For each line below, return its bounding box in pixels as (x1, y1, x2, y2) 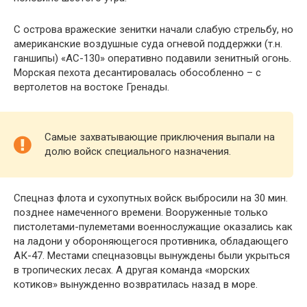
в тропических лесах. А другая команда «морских (14, 263, 249, 276)
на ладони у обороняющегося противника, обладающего (14, 234, 288, 247)
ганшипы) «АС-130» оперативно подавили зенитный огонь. (14, 51, 291, 64)
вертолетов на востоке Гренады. (14, 80, 169, 93)
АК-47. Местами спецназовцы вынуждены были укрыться (14, 249, 290, 262)
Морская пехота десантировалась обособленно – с (14, 66, 261, 79)
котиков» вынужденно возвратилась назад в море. (14, 278, 258, 291)
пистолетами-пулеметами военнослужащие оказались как (14, 220, 293, 233)
